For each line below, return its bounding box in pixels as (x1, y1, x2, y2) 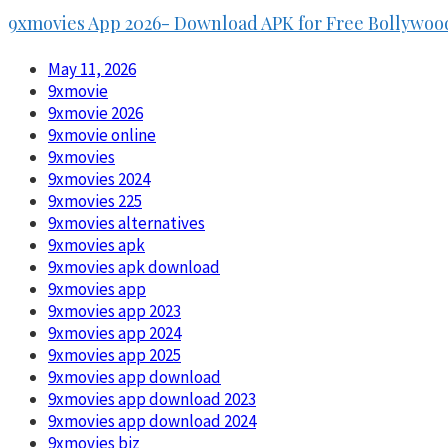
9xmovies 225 (48, 189, 142, 212)
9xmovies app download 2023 (48, 387, 256, 410)
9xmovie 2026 (48, 101, 143, 124)
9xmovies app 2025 (48, 343, 181, 366)
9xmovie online (48, 123, 156, 146)
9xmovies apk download (48, 255, 220, 278)
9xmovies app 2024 (48, 321, 181, 344)
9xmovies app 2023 (48, 299, 181, 322)
